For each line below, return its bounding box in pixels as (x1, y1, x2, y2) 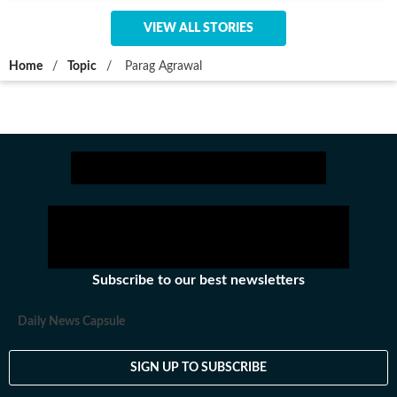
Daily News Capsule (18, 315, 125, 328)
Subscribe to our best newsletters (92, 273, 305, 287)
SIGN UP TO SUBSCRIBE (130, 361, 267, 374)
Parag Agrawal (121, 60, 202, 73)
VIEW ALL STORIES (144, 22, 253, 35)
